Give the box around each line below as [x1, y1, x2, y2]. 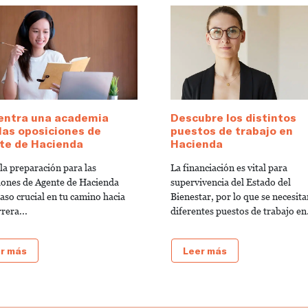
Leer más [183, 244, 227, 256]
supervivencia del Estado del [170, 176, 291, 188]
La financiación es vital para [170, 162, 287, 173]
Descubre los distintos [170, 110, 296, 124]
